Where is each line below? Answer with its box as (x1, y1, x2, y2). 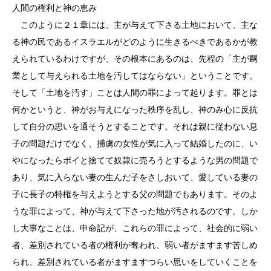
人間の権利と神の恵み (12, 3, 108, 13)
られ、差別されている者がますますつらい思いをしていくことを (12, 257, 258, 267)
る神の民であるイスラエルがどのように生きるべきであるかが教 (12, 37, 258, 47)
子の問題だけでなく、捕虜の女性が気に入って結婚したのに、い (12, 139, 258, 148)
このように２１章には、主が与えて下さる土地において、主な (12, 20, 258, 30)
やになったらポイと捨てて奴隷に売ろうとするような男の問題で (12, 155, 258, 165)
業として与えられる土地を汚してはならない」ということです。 (12, 71, 258, 80)
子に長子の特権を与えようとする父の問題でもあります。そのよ (12, 189, 258, 199)
